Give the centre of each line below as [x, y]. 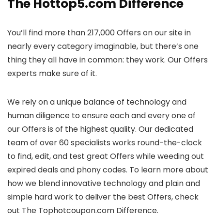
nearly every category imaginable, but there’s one [103, 46]
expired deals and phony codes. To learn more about [108, 170]
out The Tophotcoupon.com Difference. [83, 210]
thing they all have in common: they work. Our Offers [108, 60]
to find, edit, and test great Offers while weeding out [106, 156]
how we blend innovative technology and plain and [104, 183]
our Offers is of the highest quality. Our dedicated [100, 129]
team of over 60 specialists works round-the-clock [105, 143]
